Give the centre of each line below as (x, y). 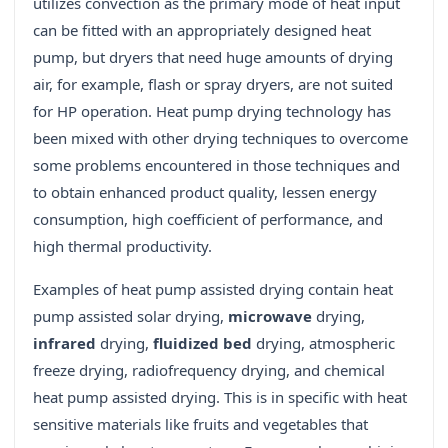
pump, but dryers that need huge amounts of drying (213, 57)
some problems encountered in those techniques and (216, 165)
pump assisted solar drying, (130, 316)
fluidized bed (202, 343)
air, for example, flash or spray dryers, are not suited (213, 84)
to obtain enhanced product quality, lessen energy (205, 192)
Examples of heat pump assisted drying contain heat (213, 289)
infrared (64, 343)
